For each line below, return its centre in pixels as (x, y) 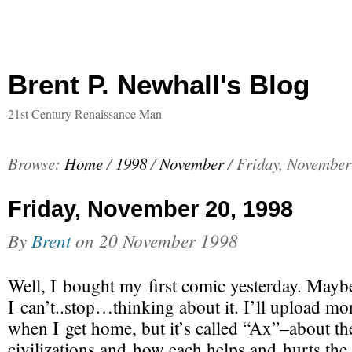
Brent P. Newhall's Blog (159, 84)
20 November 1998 (169, 240)
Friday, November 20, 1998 (150, 209)
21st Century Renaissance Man (85, 114)
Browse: (34, 163)
